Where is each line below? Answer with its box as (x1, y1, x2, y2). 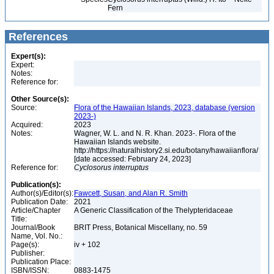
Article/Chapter (11, 206, 61, 215)
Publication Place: (11, 257, 71, 266)
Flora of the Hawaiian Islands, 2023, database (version (74, 103, 255, 112)
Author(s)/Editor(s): (11, 189, 73, 198)
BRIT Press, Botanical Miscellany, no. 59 (74, 223, 209, 232)
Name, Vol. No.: (11, 232, 62, 240)
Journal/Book (11, 223, 55, 232)
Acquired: (11, 120, 43, 129)
